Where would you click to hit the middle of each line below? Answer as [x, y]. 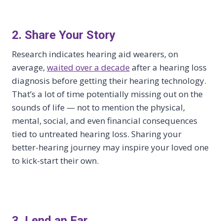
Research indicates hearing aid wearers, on [95, 54]
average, [29, 67]
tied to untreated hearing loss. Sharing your [97, 134]
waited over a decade [88, 67]
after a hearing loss [168, 67]
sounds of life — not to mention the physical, [98, 107]
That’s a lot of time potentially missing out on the [107, 94]
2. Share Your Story [64, 35]
